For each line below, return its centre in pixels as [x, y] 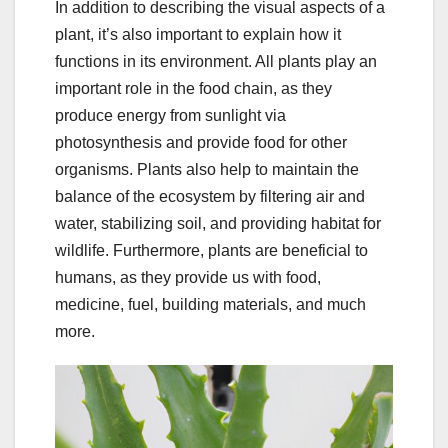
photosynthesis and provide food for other [201, 142]
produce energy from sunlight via [170, 115]
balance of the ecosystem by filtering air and [210, 196]
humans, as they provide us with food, [188, 277]
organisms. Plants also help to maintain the [207, 169]
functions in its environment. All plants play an [216, 61]
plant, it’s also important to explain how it [198, 34]
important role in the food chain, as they [193, 88]
